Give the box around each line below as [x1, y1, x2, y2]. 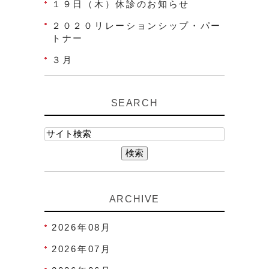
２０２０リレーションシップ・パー [52, 20, 222, 31]
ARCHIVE [109, 193, 160, 204]
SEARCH [110, 97, 159, 108]
